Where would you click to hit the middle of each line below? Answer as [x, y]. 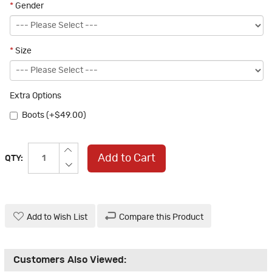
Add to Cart [127, 158]
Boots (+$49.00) [54, 116]
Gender [29, 6]
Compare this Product [161, 218]
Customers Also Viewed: [70, 260]
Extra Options [36, 96]
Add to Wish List [57, 218]
